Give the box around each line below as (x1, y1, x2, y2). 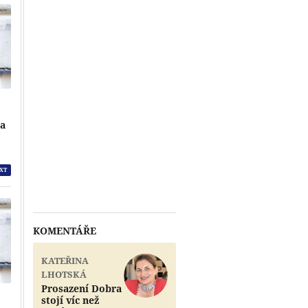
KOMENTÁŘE (33, 223, 96, 237)
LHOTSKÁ (41, 267, 87, 280)
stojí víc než (41, 293, 99, 307)
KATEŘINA (41, 254, 89, 267)
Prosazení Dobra (41, 281, 122, 295)
